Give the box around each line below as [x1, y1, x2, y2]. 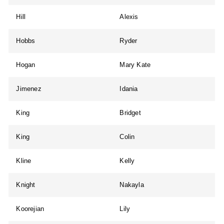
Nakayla [119, 181, 144, 189]
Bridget [119, 109, 141, 117]
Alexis [119, 13, 138, 21]
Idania [119, 85, 138, 93]
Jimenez [16, 85, 41, 93]
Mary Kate [119, 61, 151, 69]
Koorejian [16, 205, 44, 213]
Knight [16, 181, 35, 189]
